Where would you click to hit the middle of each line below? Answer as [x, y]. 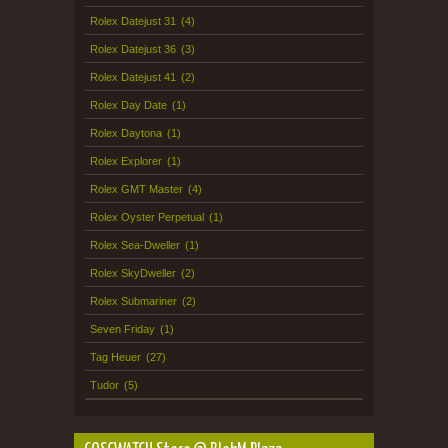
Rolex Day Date [128, 105]
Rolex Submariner [133, 301]
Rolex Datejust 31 [133, 21]
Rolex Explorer [126, 161]
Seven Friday [122, 329]
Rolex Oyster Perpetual [147, 217]
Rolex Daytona [126, 133]
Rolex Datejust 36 [133, 49]
